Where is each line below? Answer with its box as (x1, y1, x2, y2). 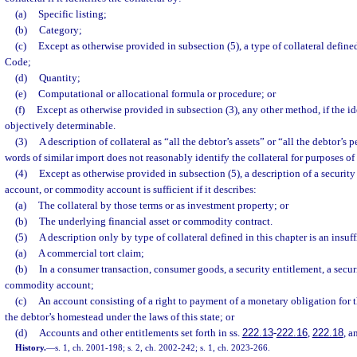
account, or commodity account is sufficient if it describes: (5, 183, 257, 195)
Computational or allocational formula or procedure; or (37, 88, 276, 100)
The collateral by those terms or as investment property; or (37, 199, 288, 211)
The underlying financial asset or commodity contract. (38, 215, 273, 227)
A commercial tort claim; (37, 247, 144, 259)
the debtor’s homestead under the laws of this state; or (5, 311, 234, 323)
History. (15, 343, 47, 352)
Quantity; (38, 72, 80, 84)
